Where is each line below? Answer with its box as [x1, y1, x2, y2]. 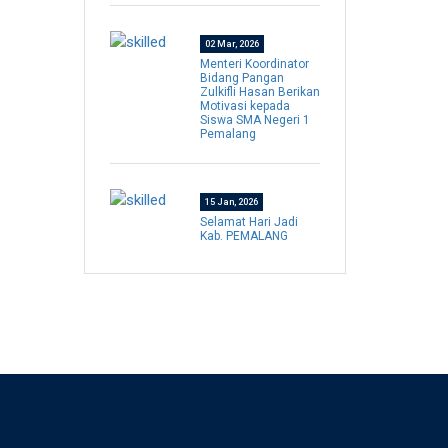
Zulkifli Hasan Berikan [199, 85, 320, 100]
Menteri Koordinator [199, 57, 309, 72]
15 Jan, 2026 [204, 197, 258, 208]
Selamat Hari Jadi [199, 215, 298, 230]
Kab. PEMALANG [199, 229, 288, 244]
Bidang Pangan [199, 71, 284, 86]
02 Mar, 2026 [204, 39, 259, 50]
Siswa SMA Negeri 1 [199, 113, 310, 128]
